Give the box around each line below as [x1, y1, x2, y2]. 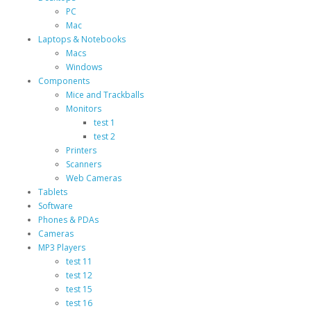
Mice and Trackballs [66, 89, 144, 101]
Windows [66, 61, 102, 73]
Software [38, 200, 73, 212]
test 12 [66, 269, 92, 281]
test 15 [66, 283, 92, 295]
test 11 [66, 255, 92, 267]
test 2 [94, 131, 115, 142]
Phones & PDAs [38, 214, 99, 226]
